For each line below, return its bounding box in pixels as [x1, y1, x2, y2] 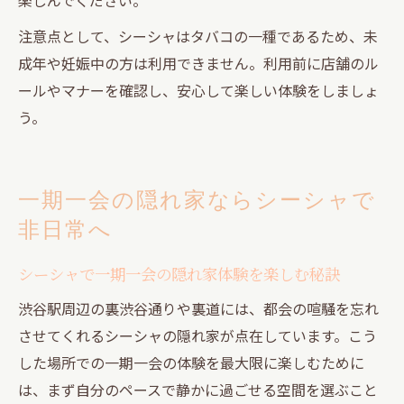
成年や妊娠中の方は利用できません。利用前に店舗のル [18, 51, 379, 74]
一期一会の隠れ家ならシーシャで [18, 181, 377, 216]
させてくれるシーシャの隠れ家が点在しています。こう [18, 324, 377, 346]
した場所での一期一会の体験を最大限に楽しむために [18, 351, 364, 373]
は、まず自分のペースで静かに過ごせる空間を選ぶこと [18, 378, 378, 400]
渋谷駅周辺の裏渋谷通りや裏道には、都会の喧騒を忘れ [18, 297, 379, 319]
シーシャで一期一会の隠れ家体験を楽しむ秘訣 [18, 262, 340, 284]
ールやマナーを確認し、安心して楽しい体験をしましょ [18, 78, 379, 101]
